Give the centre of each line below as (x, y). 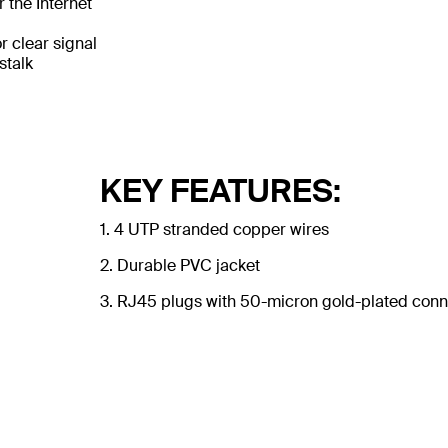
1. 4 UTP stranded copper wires (214, 229)
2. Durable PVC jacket (179, 265)
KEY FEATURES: (220, 191)
